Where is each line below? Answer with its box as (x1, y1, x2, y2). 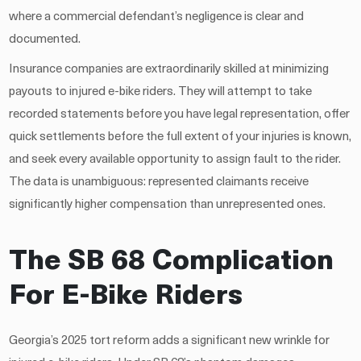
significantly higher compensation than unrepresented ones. (9, 198, 326, 211)
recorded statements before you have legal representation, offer (9, 108, 351, 121)
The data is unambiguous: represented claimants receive (9, 176, 309, 189)
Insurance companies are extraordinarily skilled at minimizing (9, 63, 330, 76)
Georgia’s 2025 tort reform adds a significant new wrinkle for (9, 334, 330, 347)
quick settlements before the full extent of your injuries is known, (9, 131, 352, 143)
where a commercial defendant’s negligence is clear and (9, 10, 305, 23)
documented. (9, 33, 81, 46)
